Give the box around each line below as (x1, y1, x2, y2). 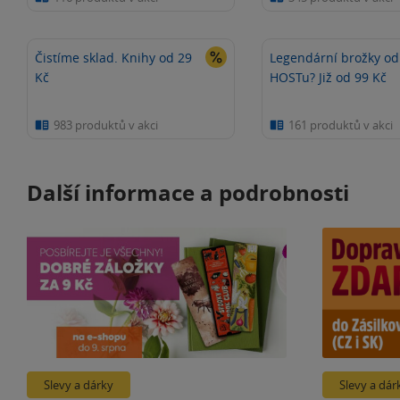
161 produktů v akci (287, 117, 393, 133)
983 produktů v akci (54, 117, 158, 133)
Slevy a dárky (44, 376, 113, 393)
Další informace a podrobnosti (27, 178, 349, 208)
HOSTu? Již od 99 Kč (269, 69, 387, 86)
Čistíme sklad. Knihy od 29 (35, 49, 192, 66)
